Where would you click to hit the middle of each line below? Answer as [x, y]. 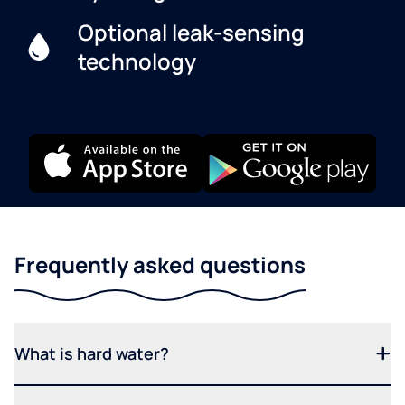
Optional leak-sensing [191, 32]
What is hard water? [92, 353]
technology [137, 61]
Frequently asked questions [160, 264]
